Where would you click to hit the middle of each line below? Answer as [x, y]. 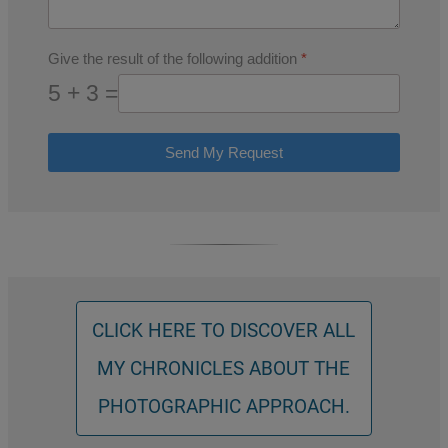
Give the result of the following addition [174, 58]
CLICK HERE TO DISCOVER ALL [224, 330]
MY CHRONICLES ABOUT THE [224, 368]
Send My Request [224, 153]
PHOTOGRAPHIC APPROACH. [223, 406]
